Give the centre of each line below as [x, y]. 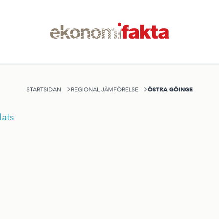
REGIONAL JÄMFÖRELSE [104, 89]
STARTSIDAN [44, 89]
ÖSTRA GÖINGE [170, 89]
